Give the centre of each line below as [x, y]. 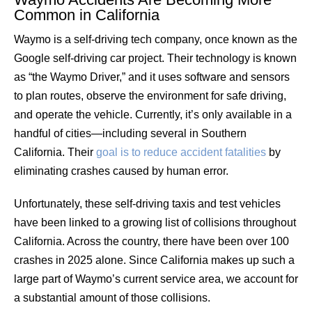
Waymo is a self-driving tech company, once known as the [156, 39]
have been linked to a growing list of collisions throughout [155, 222]
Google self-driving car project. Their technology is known [155, 58]
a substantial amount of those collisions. [112, 297]
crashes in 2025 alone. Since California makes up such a [154, 260]
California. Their [54, 152]
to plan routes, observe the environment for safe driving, [150, 95]
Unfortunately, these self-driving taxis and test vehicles [147, 203]
